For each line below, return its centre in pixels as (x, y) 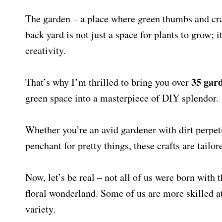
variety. (40, 209)
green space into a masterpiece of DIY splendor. (122, 98)
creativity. (46, 50)
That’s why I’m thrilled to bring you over (108, 82)
